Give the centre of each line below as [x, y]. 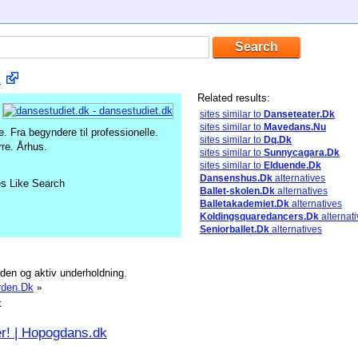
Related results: [234, 98]
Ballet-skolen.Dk [237, 191]
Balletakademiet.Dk [245, 204]
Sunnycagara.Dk [302, 153]
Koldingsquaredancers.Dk [259, 217]
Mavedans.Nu [295, 127]
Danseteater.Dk [299, 114]
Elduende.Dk [292, 165]
